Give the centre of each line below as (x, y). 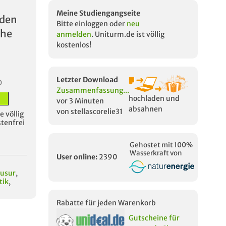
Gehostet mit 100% (161, 145)
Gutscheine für (154, 218)
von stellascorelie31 (90, 111)
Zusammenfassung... (93, 90)
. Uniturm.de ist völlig (128, 34)
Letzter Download (87, 80)
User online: (77, 157)
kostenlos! (74, 45)
